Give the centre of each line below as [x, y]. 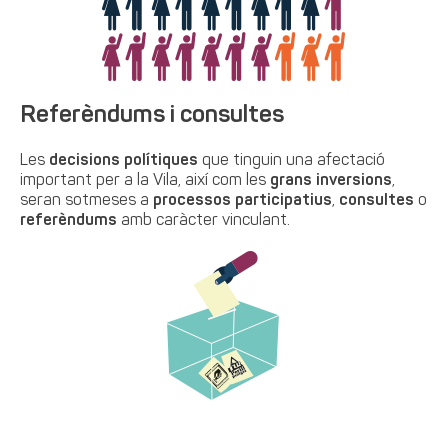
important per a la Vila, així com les [143, 181]
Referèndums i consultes [152, 116]
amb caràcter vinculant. [204, 221]
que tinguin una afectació [292, 161]
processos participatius [243, 201]
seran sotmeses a [87, 201]
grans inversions [329, 181]
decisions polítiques [124, 161]
